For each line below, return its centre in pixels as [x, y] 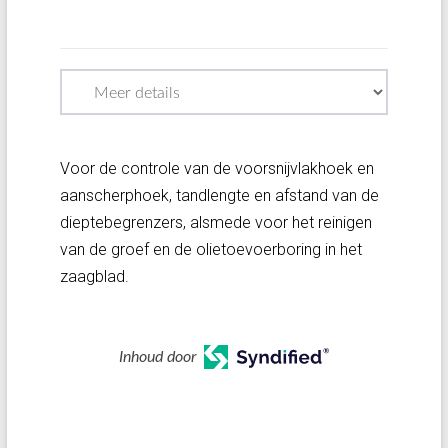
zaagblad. [94, 276]
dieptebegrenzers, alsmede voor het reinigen [215, 222]
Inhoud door [158, 357]
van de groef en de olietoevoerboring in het [210, 249]
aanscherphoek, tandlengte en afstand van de [219, 195]
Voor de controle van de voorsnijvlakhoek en [216, 168]
